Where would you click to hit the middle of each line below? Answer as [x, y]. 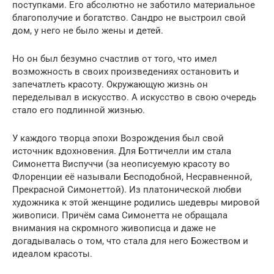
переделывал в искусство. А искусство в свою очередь [134, 97]
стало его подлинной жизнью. [79, 110]
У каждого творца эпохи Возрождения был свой [118, 138]
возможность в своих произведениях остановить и [126, 72]
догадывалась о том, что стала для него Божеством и [130, 241]
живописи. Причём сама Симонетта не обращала [120, 215]
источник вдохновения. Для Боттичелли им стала [122, 151]
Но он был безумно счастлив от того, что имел [115, 59]
